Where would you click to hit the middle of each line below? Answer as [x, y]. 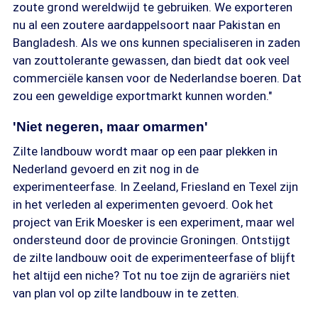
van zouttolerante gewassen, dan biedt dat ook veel [151, 60]
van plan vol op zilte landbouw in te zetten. [126, 293]
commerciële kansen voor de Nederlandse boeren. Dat [157, 78]
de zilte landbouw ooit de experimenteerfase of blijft [154, 258]
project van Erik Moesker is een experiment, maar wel [154, 222]
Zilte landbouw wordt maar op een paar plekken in [145, 151]
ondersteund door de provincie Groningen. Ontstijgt [152, 240]
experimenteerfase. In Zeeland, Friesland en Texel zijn [155, 187]
